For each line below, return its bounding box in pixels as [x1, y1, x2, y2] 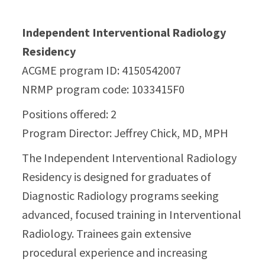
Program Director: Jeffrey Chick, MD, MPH [22, 125, 229, 140]
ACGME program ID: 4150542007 [22, 63, 182, 77]
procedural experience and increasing [22, 245, 208, 260]
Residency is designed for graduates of [22, 169, 212, 184]
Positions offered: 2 [22, 106, 117, 121]
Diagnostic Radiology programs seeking [22, 188, 219, 203]
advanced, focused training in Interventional [22, 207, 242, 222]
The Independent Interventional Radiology [22, 150, 237, 165]
